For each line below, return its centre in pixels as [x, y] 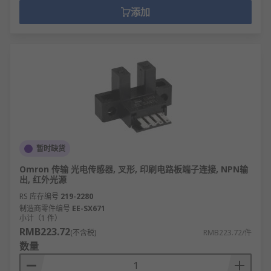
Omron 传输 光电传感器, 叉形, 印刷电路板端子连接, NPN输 [134, 169]
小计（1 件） [41, 218]
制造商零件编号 [45, 208]
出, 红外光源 [43, 179]
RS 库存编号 [39, 196]
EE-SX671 [89, 208]
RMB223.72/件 [227, 233]
